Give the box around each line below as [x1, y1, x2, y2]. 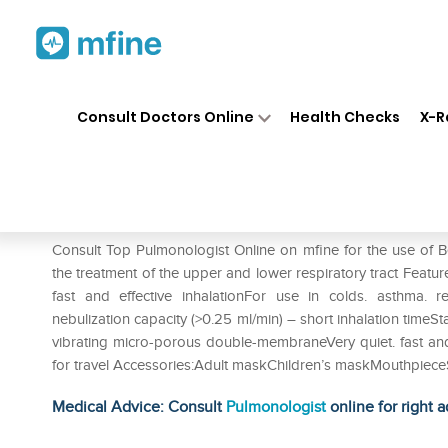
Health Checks [290, 106, 401, 127]
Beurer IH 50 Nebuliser [52, 169, 357, 206]
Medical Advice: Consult [52, 397, 226, 417]
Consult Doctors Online [76, 106, 254, 127]
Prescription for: [52, 210, 166, 230]
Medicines [201, 89, 263, 107]
